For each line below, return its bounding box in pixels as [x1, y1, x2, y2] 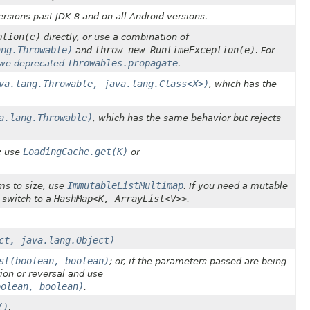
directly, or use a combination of [41, 31, 189, 42]
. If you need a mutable [183, 180, 288, 191]
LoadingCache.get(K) [23, 145, 128, 157]
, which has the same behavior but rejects [93, 112, 281, 123]
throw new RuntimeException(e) [95, 44, 255, 55]
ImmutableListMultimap [67, 179, 183, 191]
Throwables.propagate [67, 57, 178, 69]
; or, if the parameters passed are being [109, 255, 286, 266]
